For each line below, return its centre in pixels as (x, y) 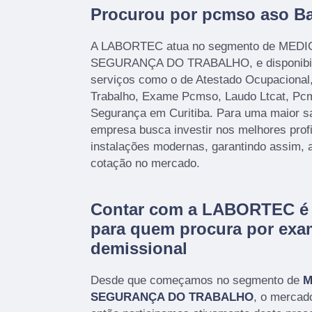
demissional (139, 249)
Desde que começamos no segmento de (197, 281)
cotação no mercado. (145, 164)
